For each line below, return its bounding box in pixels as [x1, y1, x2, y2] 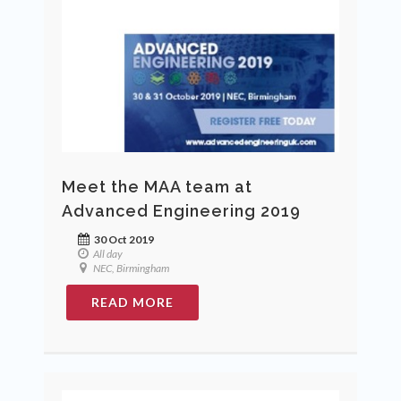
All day [91, 247, 123, 261]
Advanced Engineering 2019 [62, 201, 301, 221]
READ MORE [91, 294, 174, 311]
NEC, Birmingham [91, 261, 169, 276]
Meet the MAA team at [62, 177, 252, 197]
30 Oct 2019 [92, 233, 154, 247]
